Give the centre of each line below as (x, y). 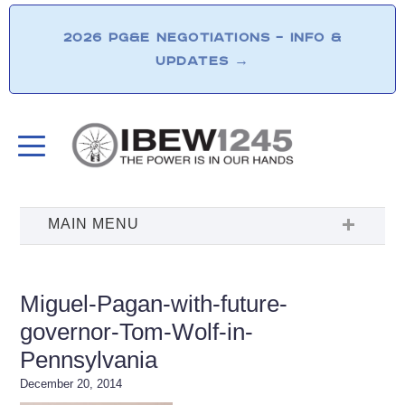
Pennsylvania (89, 359)
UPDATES (195, 61)
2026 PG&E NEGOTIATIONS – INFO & (202, 38)
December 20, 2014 (71, 383)
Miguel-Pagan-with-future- (154, 303)
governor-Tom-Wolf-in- (137, 331)
